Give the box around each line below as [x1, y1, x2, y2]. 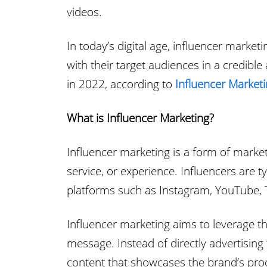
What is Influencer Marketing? [67, 110, 214, 126]
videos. [67, 4, 102, 20]
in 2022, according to [67, 76, 175, 92]
